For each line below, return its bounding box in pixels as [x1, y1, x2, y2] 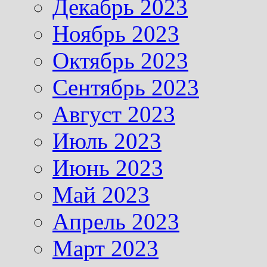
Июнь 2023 [52, 154, 163, 181]
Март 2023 [52, 235, 159, 261]
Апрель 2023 [52, 208, 179, 234]
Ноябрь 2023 [52, 20, 179, 46]
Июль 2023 [52, 128, 162, 154]
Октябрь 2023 [52, 47, 188, 73]
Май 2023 [52, 181, 150, 207]
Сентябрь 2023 [52, 74, 199, 100]
